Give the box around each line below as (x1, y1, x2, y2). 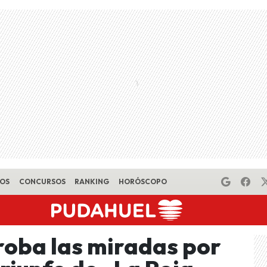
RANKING (74, 177, 110, 186)
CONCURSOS (18, 177, 66, 186)
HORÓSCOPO (118, 177, 167, 186)
